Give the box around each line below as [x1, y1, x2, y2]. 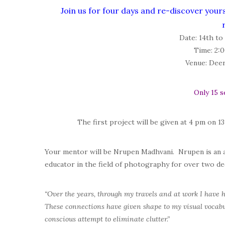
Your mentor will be [45, 147, 114, 156]
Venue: [185, 58, 207, 67]
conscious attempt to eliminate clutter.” [45, 214, 170, 223]
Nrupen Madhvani [114, 147, 173, 156]
